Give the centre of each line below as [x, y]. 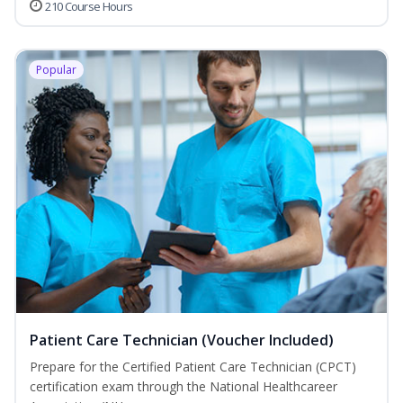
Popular [56, 70]
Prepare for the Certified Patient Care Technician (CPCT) [193, 367]
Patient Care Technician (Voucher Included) [182, 340]
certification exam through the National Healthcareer [184, 387]
